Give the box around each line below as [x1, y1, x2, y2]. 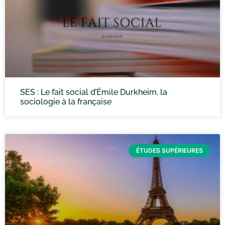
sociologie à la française [20, 97, 111, 106]
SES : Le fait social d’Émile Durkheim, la [20, 87, 167, 97]
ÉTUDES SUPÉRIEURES [136, 147, 203, 155]
